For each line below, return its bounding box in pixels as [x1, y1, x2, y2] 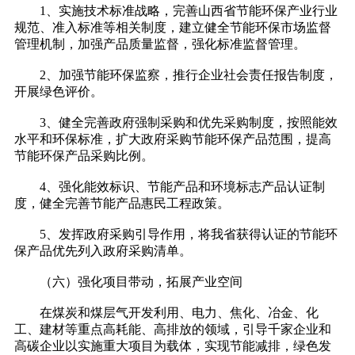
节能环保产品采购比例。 [14, 149, 154, 163]
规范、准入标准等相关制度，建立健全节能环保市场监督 [14, 21, 331, 35]
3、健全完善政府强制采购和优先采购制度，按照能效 [14, 116, 338, 130]
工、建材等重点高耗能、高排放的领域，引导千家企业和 [14, 323, 331, 337]
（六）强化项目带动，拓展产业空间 [14, 275, 242, 289]
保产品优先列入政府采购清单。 [14, 244, 192, 258]
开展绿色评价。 [14, 85, 103, 99]
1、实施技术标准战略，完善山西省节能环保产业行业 [14, 4, 338, 18]
